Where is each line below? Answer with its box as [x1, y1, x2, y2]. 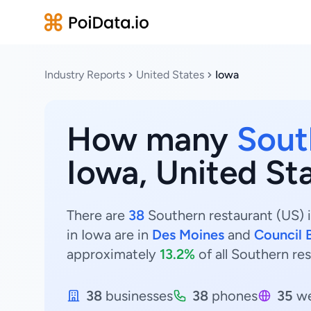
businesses [102, 287, 173, 304]
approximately [67, 246, 160, 262]
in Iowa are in [67, 226, 152, 243]
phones [208, 287, 258, 304]
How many [67, 119, 237, 159]
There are [67, 207, 128, 224]
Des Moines [152, 226, 224, 243]
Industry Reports [44, 68, 125, 81]
